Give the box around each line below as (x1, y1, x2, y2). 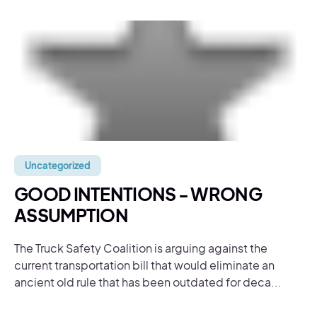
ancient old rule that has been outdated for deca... (14, 275, 282, 289)
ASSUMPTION (14, 204, 129, 226)
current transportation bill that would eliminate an (14, 258, 275, 272)
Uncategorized (25, 160, 91, 171)
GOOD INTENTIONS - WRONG (14, 183, 262, 205)
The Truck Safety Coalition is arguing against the (14, 241, 267, 255)
